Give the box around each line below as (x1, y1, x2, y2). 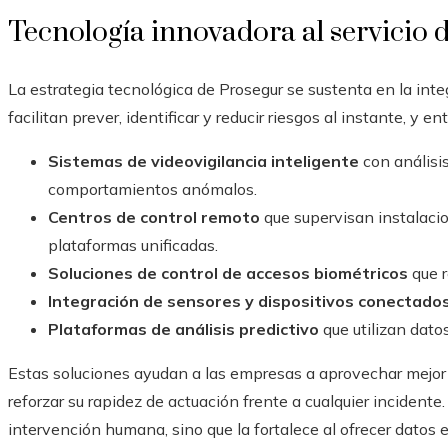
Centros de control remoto (48, 207, 260, 228)
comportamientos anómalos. (48, 179, 257, 200)
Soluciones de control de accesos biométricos (48, 263, 408, 284)
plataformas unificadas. (48, 235, 218, 256)
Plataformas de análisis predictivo (48, 319, 319, 340)
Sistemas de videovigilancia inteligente (48, 151, 359, 172)
